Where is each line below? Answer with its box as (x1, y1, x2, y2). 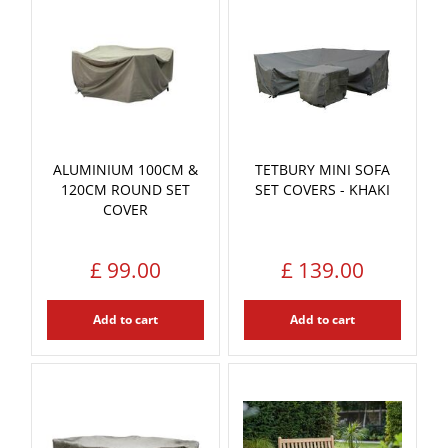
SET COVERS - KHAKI (255, 179, 390, 199)
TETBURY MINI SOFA (255, 159, 390, 179)
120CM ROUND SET (61, 179, 190, 199)
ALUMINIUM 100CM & (53, 159, 198, 179)
